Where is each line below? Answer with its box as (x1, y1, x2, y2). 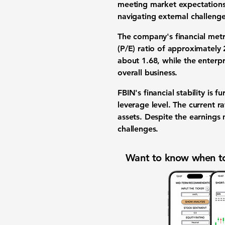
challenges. (118, 124, 159, 134)
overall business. (118, 68, 178, 77)
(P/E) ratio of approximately (118, 44, 223, 53)
